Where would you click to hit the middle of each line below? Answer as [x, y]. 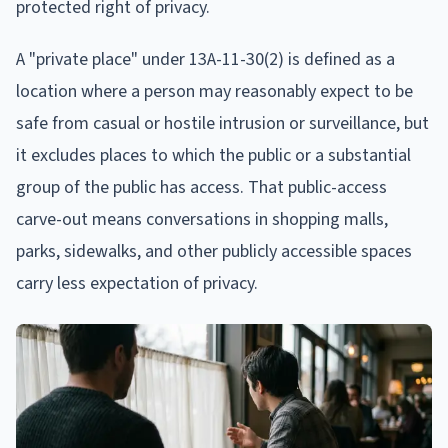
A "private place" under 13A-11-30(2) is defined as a [205, 59]
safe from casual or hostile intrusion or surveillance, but [222, 123]
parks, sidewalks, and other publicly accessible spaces [214, 251]
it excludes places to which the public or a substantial [213, 155]
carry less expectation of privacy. [137, 283]
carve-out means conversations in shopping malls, [202, 219]
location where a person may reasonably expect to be [214, 91]
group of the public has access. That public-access [201, 187]
